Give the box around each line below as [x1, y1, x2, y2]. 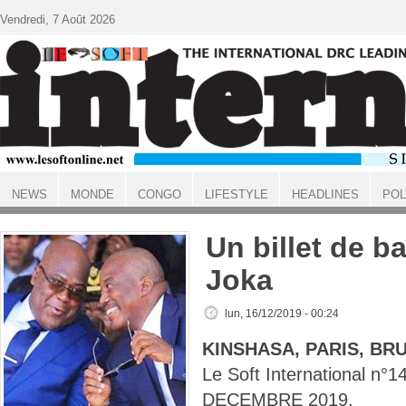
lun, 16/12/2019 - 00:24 [225, 307, 339, 320]
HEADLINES [291, 188, 359, 201]
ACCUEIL [3, 205, 45, 216]
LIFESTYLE [204, 188, 268, 201]
